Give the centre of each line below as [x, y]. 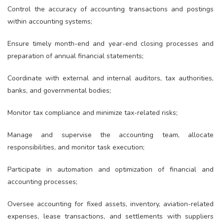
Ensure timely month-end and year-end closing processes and [110, 44]
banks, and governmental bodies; [59, 91]
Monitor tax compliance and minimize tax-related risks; [92, 113]
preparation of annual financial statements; [75, 56]
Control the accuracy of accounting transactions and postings [110, 9]
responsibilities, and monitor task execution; [76, 147]
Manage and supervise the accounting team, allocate [110, 135]
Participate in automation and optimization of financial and [110, 169]
